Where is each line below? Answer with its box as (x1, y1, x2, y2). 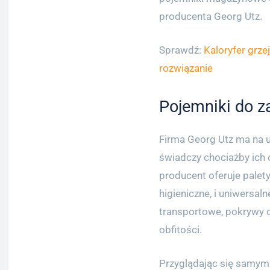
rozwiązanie (159, 62, 213, 74)
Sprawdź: (159, 44, 204, 56)
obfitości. (159, 224, 202, 236)
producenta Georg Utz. (159, 10, 262, 22)
